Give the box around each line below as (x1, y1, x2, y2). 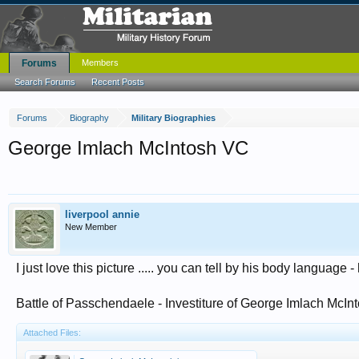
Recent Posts (91, 77, 144, 87)
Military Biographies (131, 113, 216, 123)
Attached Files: (23, 328, 81, 337)
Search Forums (14, 77, 75, 87)
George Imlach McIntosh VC (8, 137, 248, 159)
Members (82, 58, 119, 67)
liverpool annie (65, 208, 139, 220)
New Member (65, 222, 117, 232)
